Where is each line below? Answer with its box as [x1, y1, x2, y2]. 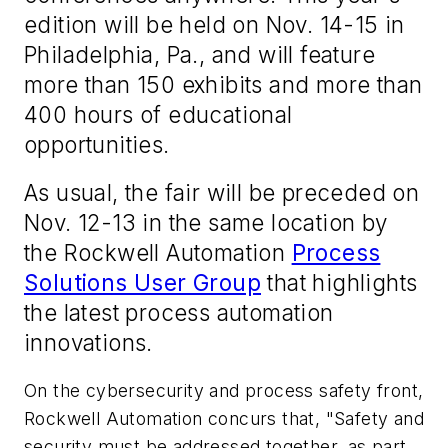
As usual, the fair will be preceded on [24, 179, 420, 207]
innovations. [24, 329, 153, 357]
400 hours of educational [24, 101, 293, 129]
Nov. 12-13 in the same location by [24, 209, 388, 237]
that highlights [261, 269, 418, 297]
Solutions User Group [24, 269, 261, 297]
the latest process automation [24, 299, 334, 327]
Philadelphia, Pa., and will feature [24, 41, 375, 69]
